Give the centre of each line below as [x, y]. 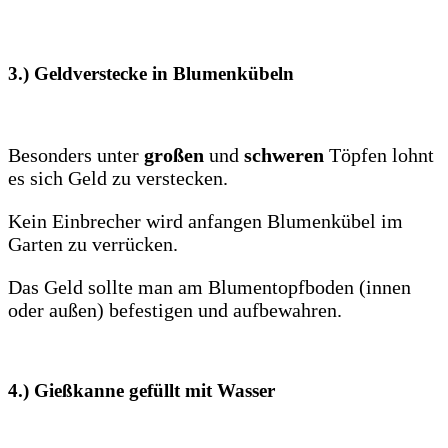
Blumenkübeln [233, 73]
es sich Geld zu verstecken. [118, 177]
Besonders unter [76, 154]
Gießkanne [81, 391]
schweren [284, 154]
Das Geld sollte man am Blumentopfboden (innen [209, 286]
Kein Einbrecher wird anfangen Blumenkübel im [205, 220]
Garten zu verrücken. [93, 243]
